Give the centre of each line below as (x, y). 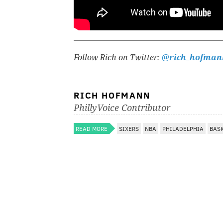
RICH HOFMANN (112, 95)
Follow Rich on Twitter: (118, 58)
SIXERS (129, 129)
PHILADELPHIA (183, 129)
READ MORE (92, 129)
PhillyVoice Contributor (122, 108)
